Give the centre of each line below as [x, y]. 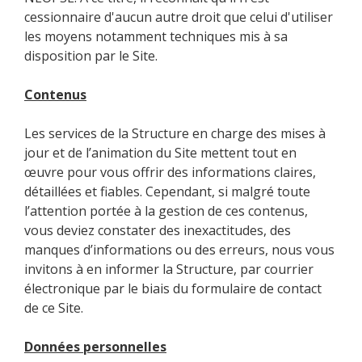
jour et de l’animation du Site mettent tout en [160, 152]
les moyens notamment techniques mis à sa [156, 36]
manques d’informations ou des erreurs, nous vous [179, 249]
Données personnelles [95, 346]
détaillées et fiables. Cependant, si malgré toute [167, 191]
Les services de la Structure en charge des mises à [175, 133]
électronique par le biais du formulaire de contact [173, 288]
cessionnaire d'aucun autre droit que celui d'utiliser [179, 17]
